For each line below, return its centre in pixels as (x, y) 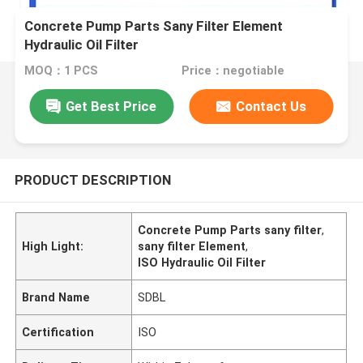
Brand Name (56, 297)
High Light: (53, 246)
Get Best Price (111, 106)
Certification (58, 332)
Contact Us (271, 106)
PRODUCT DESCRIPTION (92, 179)
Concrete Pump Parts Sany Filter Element (154, 26)
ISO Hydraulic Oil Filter (202, 262)
